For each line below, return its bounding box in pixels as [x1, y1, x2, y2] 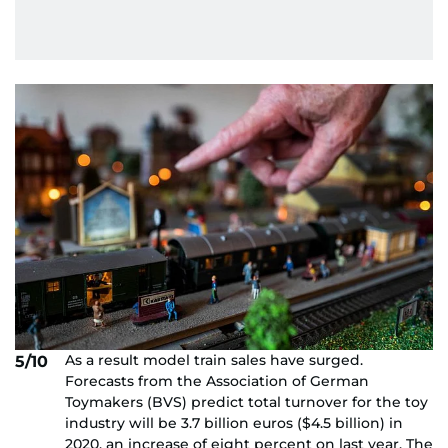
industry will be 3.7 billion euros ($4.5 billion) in [65, 414, 403, 433]
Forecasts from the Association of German [65, 372, 369, 391]
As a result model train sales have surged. [65, 351, 363, 370]
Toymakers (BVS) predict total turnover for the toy [65, 393, 428, 412]
